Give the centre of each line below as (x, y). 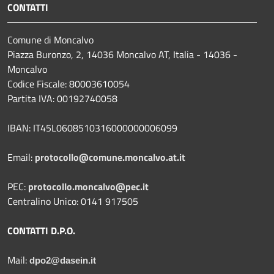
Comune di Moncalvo (50, 39)
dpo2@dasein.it (63, 260)
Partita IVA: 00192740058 (62, 98)
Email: (21, 157)
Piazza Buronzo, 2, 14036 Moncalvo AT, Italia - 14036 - (122, 54)
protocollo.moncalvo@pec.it (88, 186)
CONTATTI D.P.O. (41, 230)
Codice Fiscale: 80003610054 (68, 83)
